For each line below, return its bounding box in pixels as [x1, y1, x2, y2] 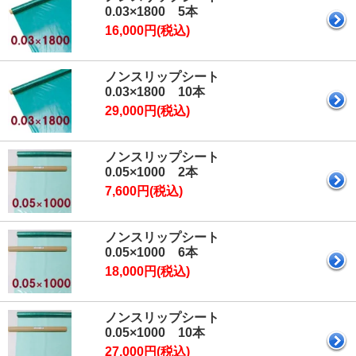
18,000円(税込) [105, 264, 190, 278]
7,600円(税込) [105, 184, 183, 198]
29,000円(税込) [105, 103, 190, 118]
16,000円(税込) [105, 23, 190, 37]
